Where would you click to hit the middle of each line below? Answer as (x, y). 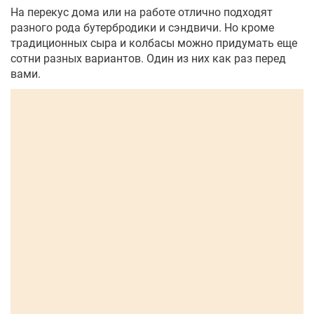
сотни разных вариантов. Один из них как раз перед (148, 59)
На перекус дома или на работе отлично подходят (142, 13)
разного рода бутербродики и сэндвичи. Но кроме (142, 28)
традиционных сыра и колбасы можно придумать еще (154, 43)
